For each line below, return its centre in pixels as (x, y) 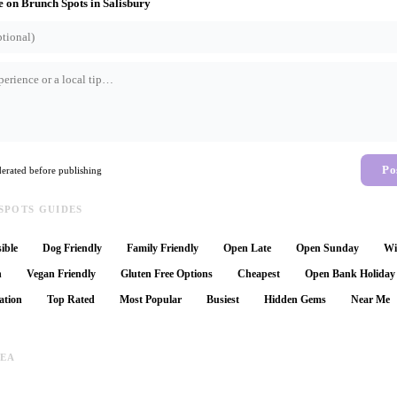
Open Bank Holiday (350, 274)
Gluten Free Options (167, 274)
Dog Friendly (72, 249)
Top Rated (71, 300)
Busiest (223, 300)
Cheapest (259, 274)
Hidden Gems (295, 300)
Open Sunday (327, 249)
